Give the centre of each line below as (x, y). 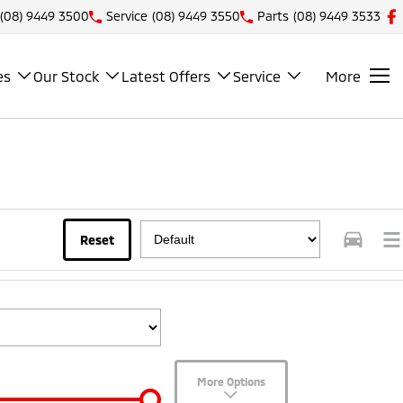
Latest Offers (166, 76)
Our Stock (66, 76)
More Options (236, 381)
